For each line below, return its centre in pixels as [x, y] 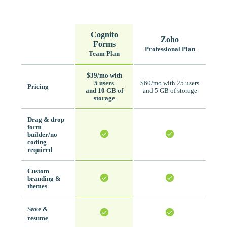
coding [37, 143]
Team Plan [104, 54]
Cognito [104, 35]
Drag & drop [46, 120]
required [40, 150]
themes [37, 187]
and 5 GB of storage [170, 91]
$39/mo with [104, 76]
